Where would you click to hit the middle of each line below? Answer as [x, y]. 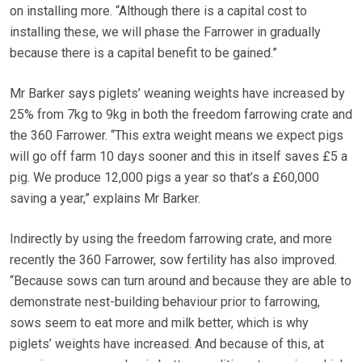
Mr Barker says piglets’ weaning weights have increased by [177, 94]
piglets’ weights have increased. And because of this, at [167, 344]
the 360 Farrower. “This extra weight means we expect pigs [177, 136]
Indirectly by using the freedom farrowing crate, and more [171, 239]
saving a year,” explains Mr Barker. [105, 199]
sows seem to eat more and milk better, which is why [159, 323]
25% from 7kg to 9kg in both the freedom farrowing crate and [181, 115]
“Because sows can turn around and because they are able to [181, 281]
